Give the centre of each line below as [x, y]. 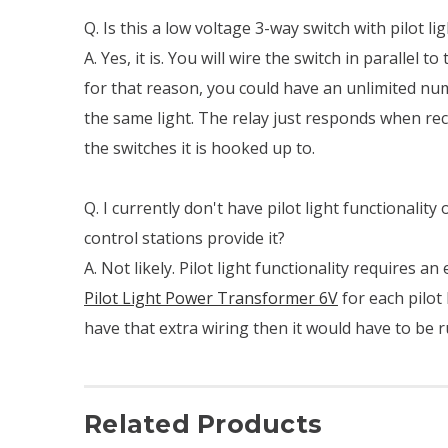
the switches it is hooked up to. [199, 147]
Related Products [203, 423]
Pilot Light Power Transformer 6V [211, 297]
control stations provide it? [184, 237]
